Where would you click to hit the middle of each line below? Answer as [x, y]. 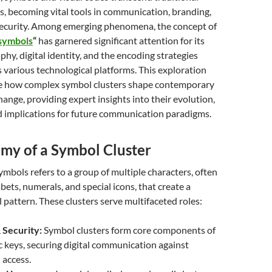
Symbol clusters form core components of [129, 230]
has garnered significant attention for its [121, 40]
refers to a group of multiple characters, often [123, 172]
